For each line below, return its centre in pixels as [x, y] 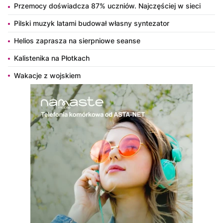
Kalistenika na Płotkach [52, 58]
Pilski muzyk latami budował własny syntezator [92, 23]
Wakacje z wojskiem [47, 75]
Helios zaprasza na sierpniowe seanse [77, 40]
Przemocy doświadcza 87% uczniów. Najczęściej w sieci [107, 6]
